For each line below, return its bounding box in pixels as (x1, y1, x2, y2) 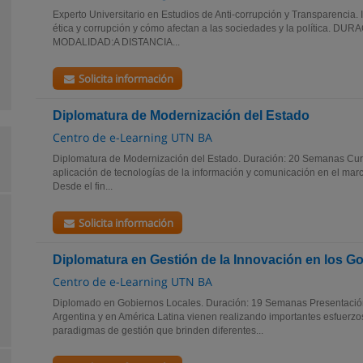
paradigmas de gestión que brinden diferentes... (53, 325, 263, 336)
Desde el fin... (53, 181, 113, 192)
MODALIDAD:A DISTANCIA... (53, 36, 180, 48)
